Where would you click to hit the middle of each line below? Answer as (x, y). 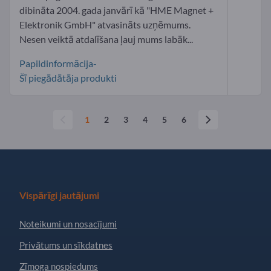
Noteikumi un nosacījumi (68, 224)
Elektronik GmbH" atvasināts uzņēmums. (105, 24)
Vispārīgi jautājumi (59, 195)
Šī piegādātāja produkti (68, 77)
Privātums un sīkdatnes (66, 245)
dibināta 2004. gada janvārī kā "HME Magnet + (116, 10)
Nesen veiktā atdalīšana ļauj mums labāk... (106, 39)
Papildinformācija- (58, 63)
